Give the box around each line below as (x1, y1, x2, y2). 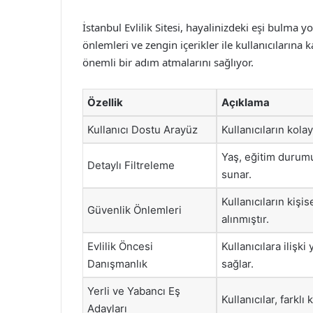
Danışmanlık (87, 257, 147, 270)
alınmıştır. (221, 212, 269, 226)
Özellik (87, 96, 123, 109)
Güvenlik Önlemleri (87, 203, 182, 217)
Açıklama (221, 96, 270, 109)
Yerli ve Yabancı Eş (87, 284, 180, 298)
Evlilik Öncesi (87, 240, 153, 253)
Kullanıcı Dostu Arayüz (87, 123, 198, 136)
